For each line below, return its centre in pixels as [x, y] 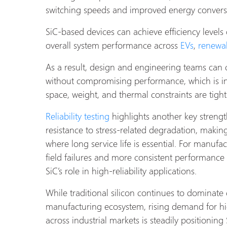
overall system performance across [113, 45]
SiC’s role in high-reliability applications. [121, 170]
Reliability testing [78, 116]
